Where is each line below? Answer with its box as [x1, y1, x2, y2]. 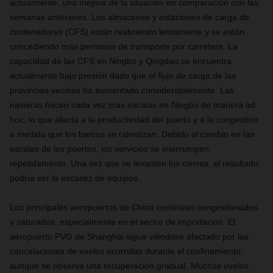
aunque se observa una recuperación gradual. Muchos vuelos [10, 261, 249, 271]
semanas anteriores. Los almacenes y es [10, 12, 168, 22]
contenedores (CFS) [10, 27, 91, 37]
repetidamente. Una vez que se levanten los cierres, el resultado [10, 158, 258, 168]
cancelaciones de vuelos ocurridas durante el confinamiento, [10, 246, 243, 256]
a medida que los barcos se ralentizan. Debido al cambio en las [10, 129, 254, 139]
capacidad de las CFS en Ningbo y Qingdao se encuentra [10, 56, 232, 66]
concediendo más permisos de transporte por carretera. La [10, 41, 238, 51]
